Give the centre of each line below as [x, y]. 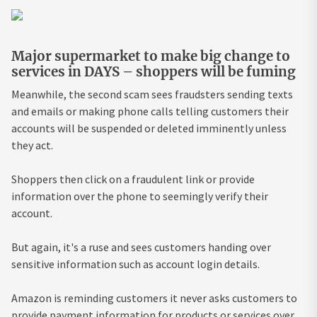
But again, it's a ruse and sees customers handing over [141, 247]
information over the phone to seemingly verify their [140, 196]
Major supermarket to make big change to [151, 56]
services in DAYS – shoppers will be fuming [154, 71]
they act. [32, 145]
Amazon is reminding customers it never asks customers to [154, 298]
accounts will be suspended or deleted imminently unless [149, 128]
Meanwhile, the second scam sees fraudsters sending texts [152, 94]
